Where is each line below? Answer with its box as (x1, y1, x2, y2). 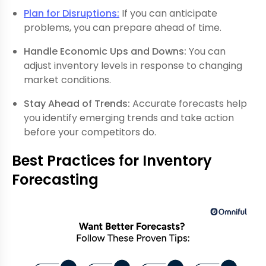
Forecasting (12, 169, 99, 189)
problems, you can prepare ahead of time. (24, 20, 221, 34)
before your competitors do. (24, 125, 156, 139)
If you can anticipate (119, 6, 217, 20)
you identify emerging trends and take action (24, 110, 234, 125)
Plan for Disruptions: (24, 6, 119, 20)
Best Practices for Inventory (12, 150, 212, 170)
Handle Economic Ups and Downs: (24, 44, 186, 58)
